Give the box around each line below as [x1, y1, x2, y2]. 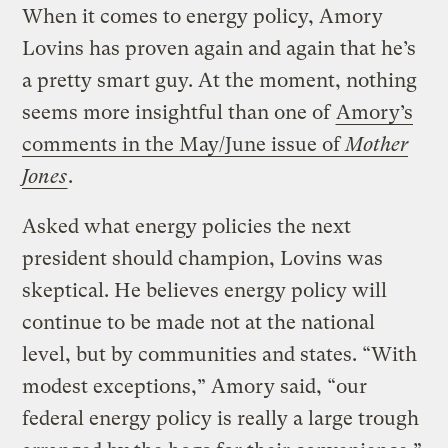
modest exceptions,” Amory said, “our [22, 374, 368, 398]
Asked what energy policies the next [22, 214, 352, 238]
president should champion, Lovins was [22, 246, 384, 270]
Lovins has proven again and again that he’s [22, 36, 417, 60]
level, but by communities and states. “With [22, 342, 418, 366]
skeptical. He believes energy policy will [22, 278, 388, 302]
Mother [345, 132, 409, 156]
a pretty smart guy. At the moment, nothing [22, 68, 418, 92]
